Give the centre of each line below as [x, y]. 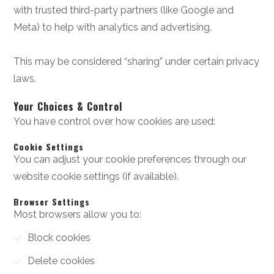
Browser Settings [52, 202]
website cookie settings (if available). [96, 176]
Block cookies [59, 238]
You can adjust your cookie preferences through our [130, 159]
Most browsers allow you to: [78, 214]
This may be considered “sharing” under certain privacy [137, 61]
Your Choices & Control [68, 106]
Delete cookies [61, 261]
